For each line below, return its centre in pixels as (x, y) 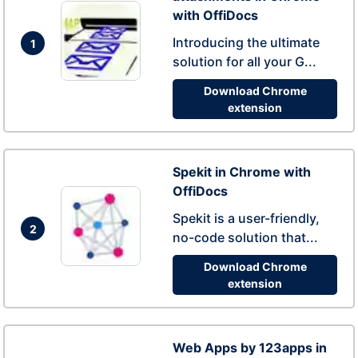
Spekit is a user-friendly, (246, 218)
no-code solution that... (245, 237)
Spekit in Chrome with (242, 172)
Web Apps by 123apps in (250, 348)
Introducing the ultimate (246, 42)
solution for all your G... (245, 62)
